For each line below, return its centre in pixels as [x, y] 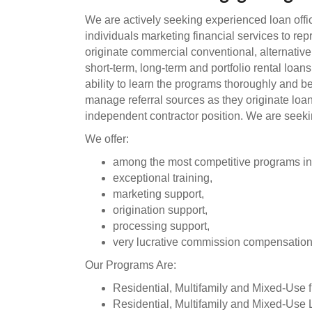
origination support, [160, 210]
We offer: [107, 139]
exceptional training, [163, 178]
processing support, [161, 226]
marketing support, [158, 194]
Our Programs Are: [131, 265]
